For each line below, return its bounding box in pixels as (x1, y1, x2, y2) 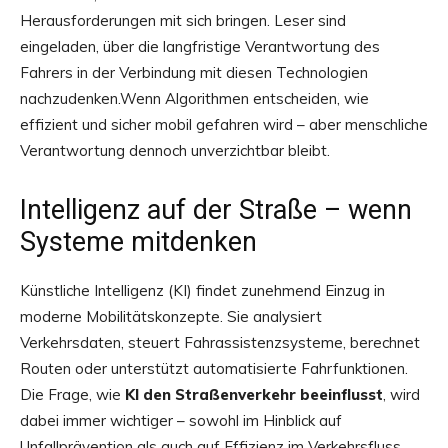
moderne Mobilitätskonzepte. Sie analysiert (20, 306, 322, 326)
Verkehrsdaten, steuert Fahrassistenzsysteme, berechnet (20, 332, 420, 352)
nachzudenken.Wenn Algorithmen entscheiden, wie (20, 88, 369, 108)
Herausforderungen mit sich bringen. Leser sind (20, 10, 346, 30)
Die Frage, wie (20, 384, 125, 404)
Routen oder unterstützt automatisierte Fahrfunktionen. (20, 358, 408, 378)
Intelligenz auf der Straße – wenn (20, 193, 412, 226)
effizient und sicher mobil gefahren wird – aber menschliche (20, 114, 428, 134)
